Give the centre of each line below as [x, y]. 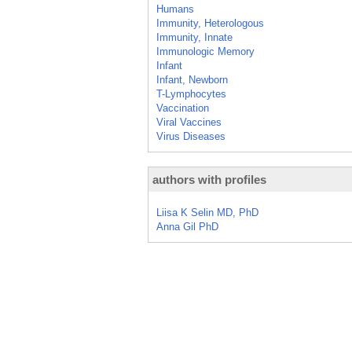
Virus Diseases [191, 136]
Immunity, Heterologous [210, 23]
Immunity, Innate [194, 37]
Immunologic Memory [205, 51]
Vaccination [183, 108]
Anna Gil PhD [187, 227]
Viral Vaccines [189, 122]
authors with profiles [209, 180]
